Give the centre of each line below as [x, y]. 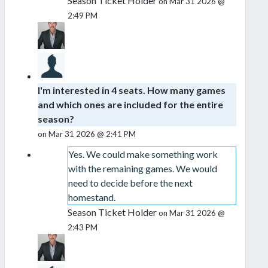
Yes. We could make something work [143, 154]
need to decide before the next [130, 183]
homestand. [92, 197]
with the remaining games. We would [142, 169]
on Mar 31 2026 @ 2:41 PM [87, 134]
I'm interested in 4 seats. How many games [132, 90]
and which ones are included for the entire [130, 105]
